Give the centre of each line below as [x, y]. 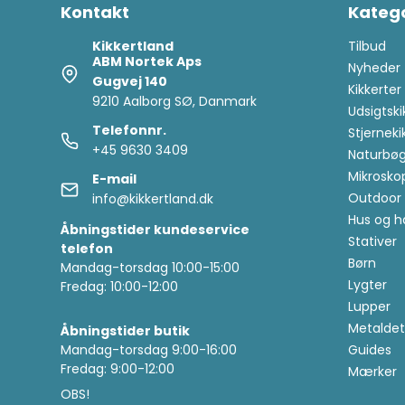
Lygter [367, 285]
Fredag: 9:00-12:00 [118, 369]
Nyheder [374, 68]
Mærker [372, 372]
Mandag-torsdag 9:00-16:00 [149, 350]
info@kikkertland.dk [153, 199]
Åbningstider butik [126, 331]
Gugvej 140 [130, 82]
